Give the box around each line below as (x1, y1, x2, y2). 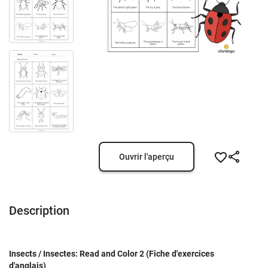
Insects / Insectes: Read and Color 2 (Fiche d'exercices (9, 249, 214, 258)
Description (9, 203, 69, 218)
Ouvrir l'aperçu (118, 152, 174, 162)
